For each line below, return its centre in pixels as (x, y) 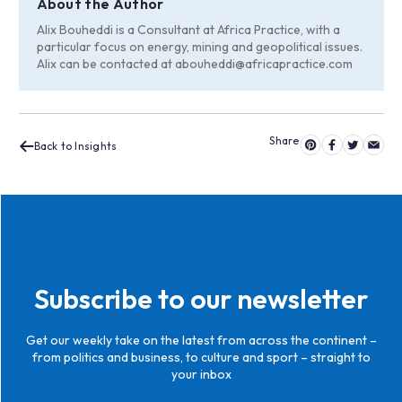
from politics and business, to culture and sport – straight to (201, 357)
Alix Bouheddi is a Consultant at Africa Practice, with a (188, 29)
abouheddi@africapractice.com (263, 63)
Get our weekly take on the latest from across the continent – (201, 340)
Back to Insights (75, 145)
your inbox (201, 374)
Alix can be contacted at (105, 63)
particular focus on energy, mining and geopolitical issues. (199, 46)
